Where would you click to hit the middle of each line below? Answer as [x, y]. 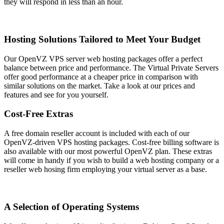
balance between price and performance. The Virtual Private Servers [111, 67]
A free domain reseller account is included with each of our [97, 133]
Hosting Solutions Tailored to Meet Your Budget [102, 39]
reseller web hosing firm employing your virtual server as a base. [105, 169]
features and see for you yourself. [56, 94]
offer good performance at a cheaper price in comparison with [101, 76]
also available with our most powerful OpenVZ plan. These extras [108, 151]
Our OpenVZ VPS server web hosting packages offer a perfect [103, 58]
